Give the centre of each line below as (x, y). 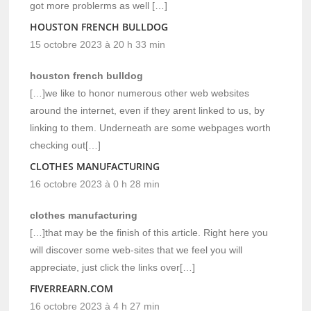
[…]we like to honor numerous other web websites (140, 93)
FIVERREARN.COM (72, 288)
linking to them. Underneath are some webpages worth (151, 127)
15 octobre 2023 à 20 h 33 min (98, 44)
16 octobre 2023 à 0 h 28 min (95, 184)
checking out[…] (66, 145)
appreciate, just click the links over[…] (113, 267)
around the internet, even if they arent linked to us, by (148, 110)
